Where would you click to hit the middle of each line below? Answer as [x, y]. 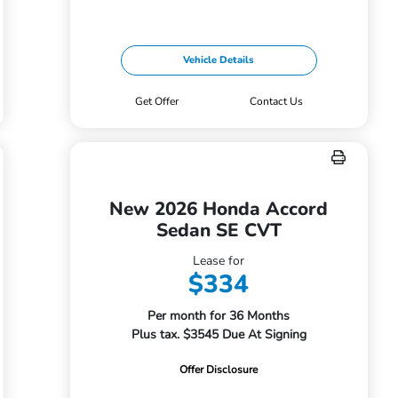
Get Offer [156, 101]
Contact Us [277, 101]
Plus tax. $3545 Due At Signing [219, 334]
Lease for [219, 261]
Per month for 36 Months [219, 316]
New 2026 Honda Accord [219, 209]
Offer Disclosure [219, 370]
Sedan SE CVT [219, 230]
